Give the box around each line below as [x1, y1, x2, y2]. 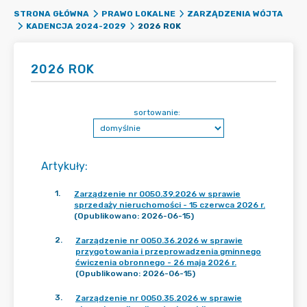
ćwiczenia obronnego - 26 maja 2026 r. [75, 258, 236, 267]
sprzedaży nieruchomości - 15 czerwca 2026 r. [74, 200, 265, 210]
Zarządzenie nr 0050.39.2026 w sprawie [74, 189, 241, 199]
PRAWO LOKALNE [101, 9, 175, 19]
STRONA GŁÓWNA [14, 9, 89, 19]
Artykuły [41, 160, 85, 173]
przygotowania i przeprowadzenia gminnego [75, 247, 261, 256]
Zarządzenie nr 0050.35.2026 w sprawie [75, 293, 242, 303]
